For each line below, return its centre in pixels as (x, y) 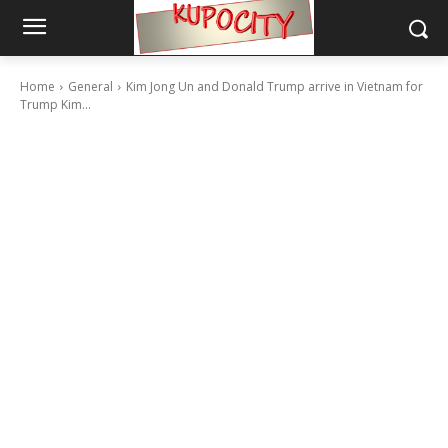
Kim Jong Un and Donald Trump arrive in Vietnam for (274, 86)
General (90, 86)
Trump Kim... (55, 104)
